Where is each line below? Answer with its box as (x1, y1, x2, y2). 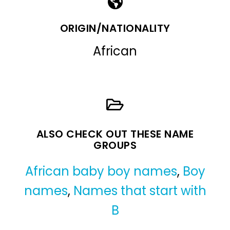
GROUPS (93, 138, 137, 152)
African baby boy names (25, 162, 177, 180)
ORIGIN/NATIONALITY (60, 21, 170, 35)
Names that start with (73, 182, 206, 199)
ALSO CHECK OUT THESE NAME (36, 126, 194, 141)
